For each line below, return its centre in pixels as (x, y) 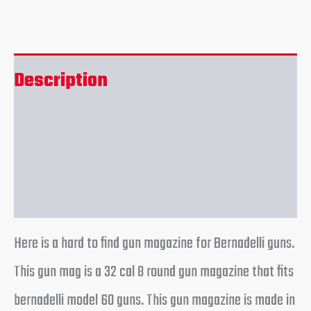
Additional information (106, 136)
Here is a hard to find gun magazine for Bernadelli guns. (154, 243)
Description (61, 81)
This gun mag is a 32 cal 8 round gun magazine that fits (154, 272)
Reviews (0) (62, 191)
